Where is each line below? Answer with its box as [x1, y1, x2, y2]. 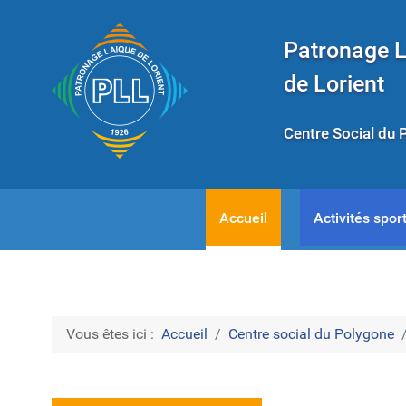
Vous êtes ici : [66, 325, 161, 343]
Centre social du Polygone [228, 325, 394, 343]
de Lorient [284, 71, 384, 97]
